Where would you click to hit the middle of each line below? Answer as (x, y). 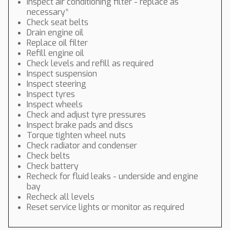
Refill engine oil (55, 53)
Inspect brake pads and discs (80, 125)
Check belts (48, 156)
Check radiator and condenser (82, 146)
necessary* (48, 12)
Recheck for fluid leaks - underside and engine (112, 176)
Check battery (53, 166)
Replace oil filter (57, 43)
